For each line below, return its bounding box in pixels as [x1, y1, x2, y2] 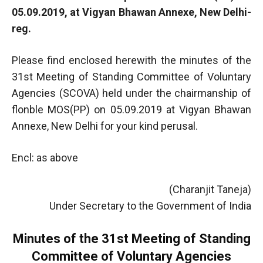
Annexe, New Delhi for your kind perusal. [12, 119, 198, 132]
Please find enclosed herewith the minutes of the [12, 53, 251, 66]
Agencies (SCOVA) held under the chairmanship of [12, 86, 251, 99]
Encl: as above [12, 151, 78, 164]
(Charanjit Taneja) [169, 183, 251, 195]
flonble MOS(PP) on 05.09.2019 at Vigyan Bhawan [12, 103, 251, 116]
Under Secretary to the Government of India [49, 199, 251, 212]
